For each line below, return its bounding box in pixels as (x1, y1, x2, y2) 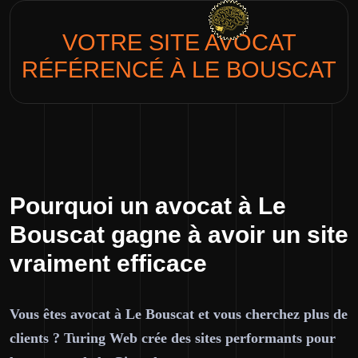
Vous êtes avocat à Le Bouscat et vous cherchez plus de (10, 306, 348, 322)
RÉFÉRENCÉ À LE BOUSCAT (22, 57, 336, 82)
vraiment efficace (10, 250, 207, 276)
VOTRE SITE (62, 30, 205, 55)
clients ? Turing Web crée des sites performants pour (10, 330, 336, 346)
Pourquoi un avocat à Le (10, 193, 286, 219)
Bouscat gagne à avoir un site (10, 221, 348, 248)
